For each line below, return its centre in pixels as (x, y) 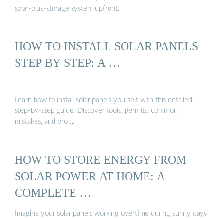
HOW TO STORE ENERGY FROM (100, 159)
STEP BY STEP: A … (67, 62)
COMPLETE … (53, 192)
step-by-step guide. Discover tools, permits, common (96, 111)
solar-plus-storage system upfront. (67, 8)
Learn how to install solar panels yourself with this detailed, (104, 100)
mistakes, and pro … (45, 122)
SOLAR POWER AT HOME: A (90, 176)
